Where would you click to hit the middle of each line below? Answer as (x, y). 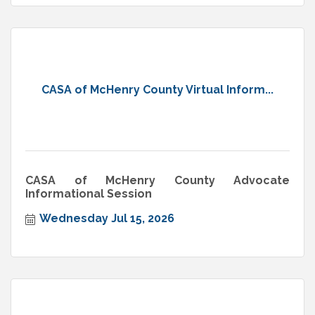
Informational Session (89, 194)
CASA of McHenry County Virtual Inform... (157, 89)
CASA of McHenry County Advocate (157, 181)
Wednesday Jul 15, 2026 (107, 219)
